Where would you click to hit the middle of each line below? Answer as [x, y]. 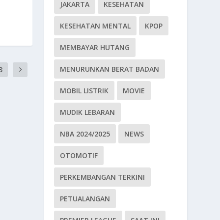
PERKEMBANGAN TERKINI [103, 177]
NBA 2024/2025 [85, 134]
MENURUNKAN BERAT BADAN [110, 69]
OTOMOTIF [79, 156]
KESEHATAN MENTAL [96, 26]
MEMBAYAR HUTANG [95, 48]
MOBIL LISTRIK [84, 91]
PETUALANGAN [85, 199]
